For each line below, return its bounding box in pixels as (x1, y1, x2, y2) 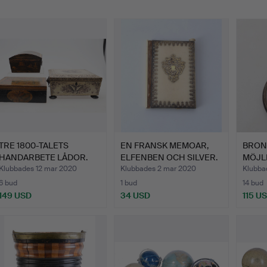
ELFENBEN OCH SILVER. (120, 152, 218, 163)
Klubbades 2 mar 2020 (120, 164, 197, 174)
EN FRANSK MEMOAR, (120, 140, 209, 151)
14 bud (242, 178, 263, 188)
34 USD (120, 190, 151, 201)
